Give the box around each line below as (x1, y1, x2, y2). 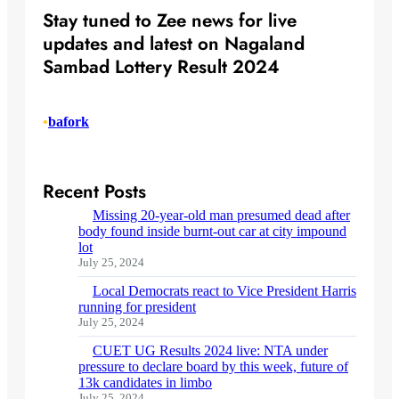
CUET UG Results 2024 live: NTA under (93, 343, 328, 359)
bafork (48, 114, 89, 130)
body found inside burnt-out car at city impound (78, 224, 346, 240)
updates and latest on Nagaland (43, 30, 305, 58)
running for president (78, 299, 196, 315)
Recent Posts (43, 178, 146, 206)
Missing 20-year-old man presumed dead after (93, 208, 350, 224)
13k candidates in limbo (78, 375, 212, 391)
